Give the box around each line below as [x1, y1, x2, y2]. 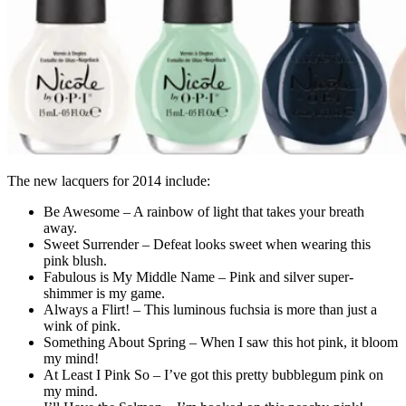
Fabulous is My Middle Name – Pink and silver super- [43, 268, 353, 285]
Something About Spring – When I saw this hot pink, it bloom [43, 333, 398, 350]
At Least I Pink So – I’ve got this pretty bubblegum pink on [43, 366, 383, 382]
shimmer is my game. [43, 285, 165, 301]
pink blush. [43, 252, 107, 268]
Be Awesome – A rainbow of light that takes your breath [43, 203, 364, 219]
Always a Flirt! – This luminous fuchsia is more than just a [43, 301, 377, 317]
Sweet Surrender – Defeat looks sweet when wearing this [43, 236, 371, 252]
